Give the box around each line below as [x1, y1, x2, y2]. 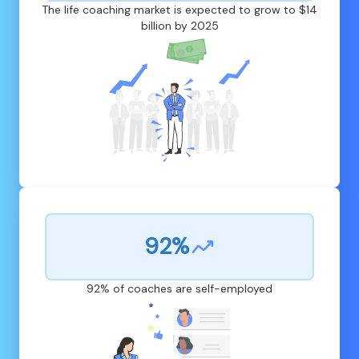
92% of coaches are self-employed [87, 281, 272, 296]
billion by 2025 [140, 18, 219, 34]
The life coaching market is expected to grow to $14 [42, 2, 317, 18]
